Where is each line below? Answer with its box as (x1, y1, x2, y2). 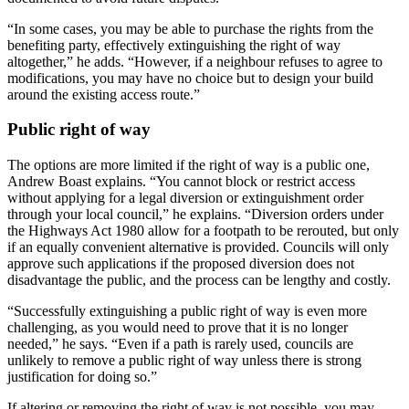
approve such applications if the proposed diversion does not (7, 256, 354, 272)
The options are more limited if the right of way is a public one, (7, 157, 370, 173)
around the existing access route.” (7, 86, 200, 102)
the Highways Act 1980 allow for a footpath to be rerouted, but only (7, 223, 399, 239)
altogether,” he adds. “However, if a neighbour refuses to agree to (7, 53, 383, 69)
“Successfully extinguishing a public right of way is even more (7, 303, 367, 320)
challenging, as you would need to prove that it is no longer (7, 320, 348, 336)
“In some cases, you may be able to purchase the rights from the (7, 20, 373, 37)
